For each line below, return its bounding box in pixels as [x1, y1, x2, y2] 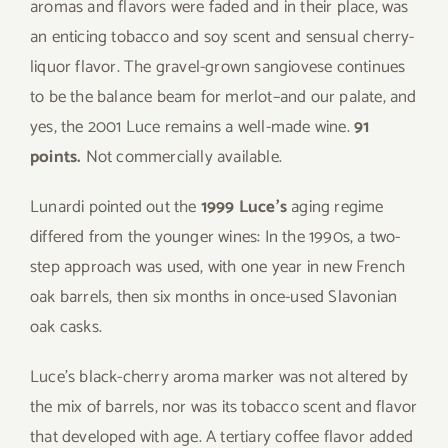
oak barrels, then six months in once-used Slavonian [30, 283, 398, 312]
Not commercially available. [85, 143, 283, 172]
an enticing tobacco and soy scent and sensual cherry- [30, 23, 415, 52]
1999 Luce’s [200, 193, 288, 222]
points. [30, 143, 86, 172]
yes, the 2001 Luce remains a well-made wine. [30, 113, 355, 142]
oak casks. [30, 313, 102, 342]
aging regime [287, 193, 384, 222]
